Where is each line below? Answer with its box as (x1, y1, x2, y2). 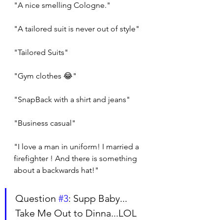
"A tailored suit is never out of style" (14, 24, 139, 34)
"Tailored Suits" (14, 48, 68, 57)
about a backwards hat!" (14, 165, 99, 175)
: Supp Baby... (68, 192, 130, 205)
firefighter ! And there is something (14, 154, 139, 164)
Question (15, 192, 58, 205)
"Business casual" (14, 118, 76, 128)
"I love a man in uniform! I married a (14, 142, 141, 152)
